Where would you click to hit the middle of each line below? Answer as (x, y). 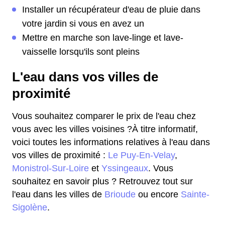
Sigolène (30, 207)
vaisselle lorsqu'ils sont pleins (81, 52)
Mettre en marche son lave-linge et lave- (103, 38)
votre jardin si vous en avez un (83, 24)
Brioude (120, 194)
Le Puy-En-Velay (141, 155)
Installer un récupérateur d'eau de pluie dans (111, 10)
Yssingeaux (125, 168)
